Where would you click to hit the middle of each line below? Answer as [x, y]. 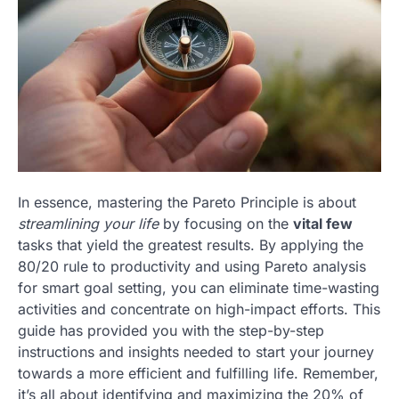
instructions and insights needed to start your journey [196, 352]
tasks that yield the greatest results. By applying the [191, 245]
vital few [323, 224]
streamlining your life [88, 224]
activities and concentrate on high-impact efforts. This [199, 309]
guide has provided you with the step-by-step [171, 331]
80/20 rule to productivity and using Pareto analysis [192, 267]
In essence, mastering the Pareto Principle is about [187, 203]
